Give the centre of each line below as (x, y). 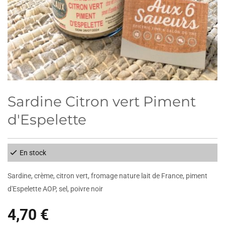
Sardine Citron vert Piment (102, 101)
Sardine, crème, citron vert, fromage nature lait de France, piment (107, 176)
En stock (33, 152)
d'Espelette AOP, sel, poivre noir (55, 189)
